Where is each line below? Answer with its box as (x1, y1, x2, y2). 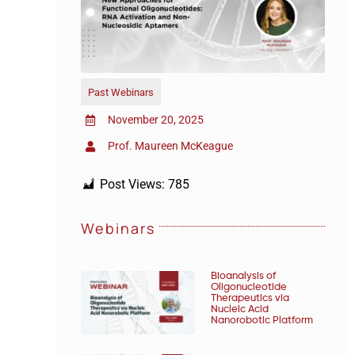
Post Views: (99, 176, 165, 192)
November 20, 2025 (107, 113, 204, 127)
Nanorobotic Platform (210, 315, 313, 326)
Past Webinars (88, 86, 155, 98)
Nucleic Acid (210, 303, 269, 315)
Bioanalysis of (210, 270, 276, 281)
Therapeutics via (210, 292, 289, 303)
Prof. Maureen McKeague (107, 139, 233, 152)
